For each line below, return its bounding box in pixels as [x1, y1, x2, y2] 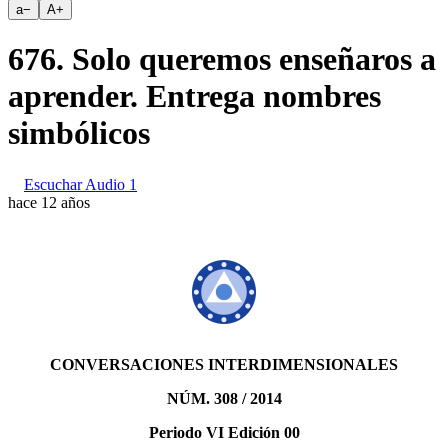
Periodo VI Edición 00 [148, 423, 300, 441]
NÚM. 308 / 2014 [166, 389, 282, 407]
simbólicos [8, 115, 150, 152]
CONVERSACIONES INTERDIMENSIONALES [50, 355, 398, 373]
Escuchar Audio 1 [24, 175, 137, 193]
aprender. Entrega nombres [8, 78, 381, 115]
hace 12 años [8, 193, 90, 211]
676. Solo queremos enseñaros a [8, 41, 436, 78]
